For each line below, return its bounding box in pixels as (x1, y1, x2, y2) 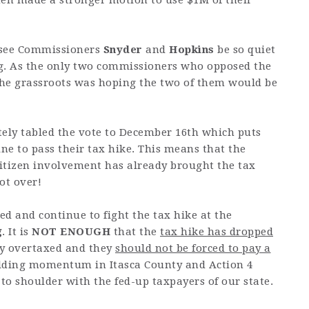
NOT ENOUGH (32, 226, 110, 239)
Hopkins (169, 43, 215, 57)
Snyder (103, 43, 143, 57)
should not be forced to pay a (115, 242, 271, 255)
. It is (2, 226, 32, 239)
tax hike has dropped (160, 226, 273, 239)
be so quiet (214, 43, 276, 57)
